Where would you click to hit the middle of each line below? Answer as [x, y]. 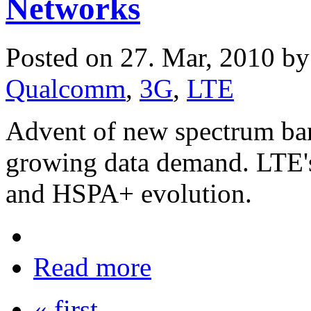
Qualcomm [66, 89]
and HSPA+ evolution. [129, 194]
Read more [92, 267]
